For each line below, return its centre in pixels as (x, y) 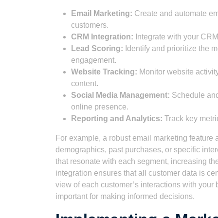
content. (85, 83)
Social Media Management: (120, 95)
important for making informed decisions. (125, 196)
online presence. (100, 107)
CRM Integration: (102, 37)
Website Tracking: (104, 72)
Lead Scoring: (97, 48)
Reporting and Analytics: (117, 118)
